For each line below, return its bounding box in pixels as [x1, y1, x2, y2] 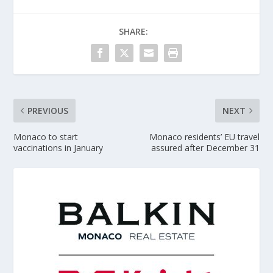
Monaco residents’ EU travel [149, 130, 260, 143]
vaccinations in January [13, 141, 104, 154]
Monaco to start [13, 130, 79, 143]
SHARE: [119, 25, 148, 37]
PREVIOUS [27, 104, 69, 116]
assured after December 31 [151, 141, 260, 154]
